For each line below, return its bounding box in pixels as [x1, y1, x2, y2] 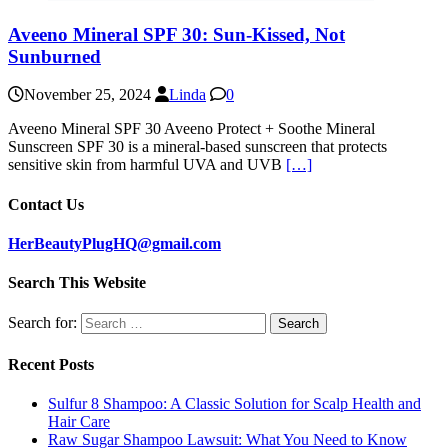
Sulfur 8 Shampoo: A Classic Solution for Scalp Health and [48, 394, 421, 412]
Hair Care [48, 412, 110, 430]
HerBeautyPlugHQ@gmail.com [8, 234, 221, 252]
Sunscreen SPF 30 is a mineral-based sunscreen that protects [8, 138, 387, 156]
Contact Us [8, 195, 84, 213]
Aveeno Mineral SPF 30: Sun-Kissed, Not [8, 23, 345, 45]
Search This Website [8, 274, 146, 292]
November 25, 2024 [24, 86, 151, 104]
